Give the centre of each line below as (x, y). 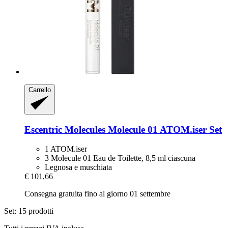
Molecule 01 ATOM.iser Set (164, 129)
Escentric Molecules (65, 129)
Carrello (40, 90)
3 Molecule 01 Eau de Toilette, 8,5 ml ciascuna (120, 158)
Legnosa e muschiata (78, 167)
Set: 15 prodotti (29, 211)
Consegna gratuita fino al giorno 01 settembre (97, 194)
